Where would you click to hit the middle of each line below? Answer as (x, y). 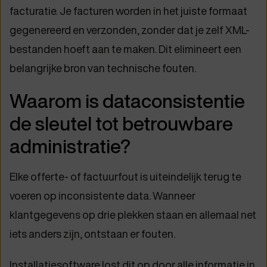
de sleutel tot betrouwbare (121, 123)
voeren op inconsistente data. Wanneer (103, 195)
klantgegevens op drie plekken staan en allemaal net (133, 215)
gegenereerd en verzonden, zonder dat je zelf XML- (130, 30)
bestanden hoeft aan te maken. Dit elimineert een (125, 49)
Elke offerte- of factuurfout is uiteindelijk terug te (125, 176)
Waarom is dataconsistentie (127, 101)
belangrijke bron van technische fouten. (103, 68)
